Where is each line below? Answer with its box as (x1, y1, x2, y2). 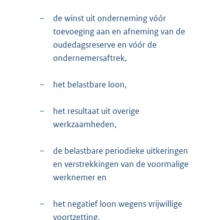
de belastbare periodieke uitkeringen (53, 145, 188, 156)
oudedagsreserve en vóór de (53, 39, 157, 50)
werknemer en (53, 171, 107, 183)
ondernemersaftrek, (53, 52, 127, 63)
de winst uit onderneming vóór (53, 12, 166, 24)
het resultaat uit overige (53, 105, 139, 116)
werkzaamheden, (53, 118, 116, 130)
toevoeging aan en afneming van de (53, 26, 185, 37)
